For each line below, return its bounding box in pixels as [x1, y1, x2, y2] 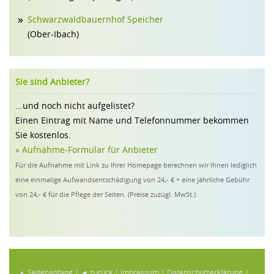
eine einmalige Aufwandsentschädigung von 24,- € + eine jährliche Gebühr [15, 175, 250, 185]
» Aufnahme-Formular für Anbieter [15, 144, 158, 156]
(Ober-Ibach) [28, 28, 79, 40]
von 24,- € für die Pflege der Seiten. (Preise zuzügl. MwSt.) [15, 190, 196, 199]
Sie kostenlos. [15, 129, 71, 141]
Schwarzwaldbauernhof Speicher [28, 13, 163, 26]
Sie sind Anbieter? [15, 76, 89, 88]
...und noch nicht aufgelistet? [15, 100, 135, 112]
